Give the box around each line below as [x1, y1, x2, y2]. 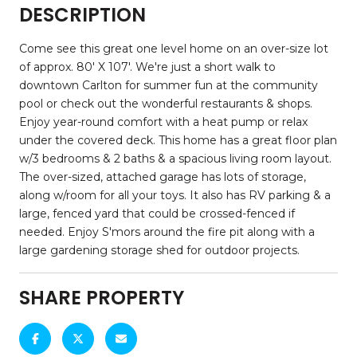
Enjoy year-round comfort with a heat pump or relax [19, 114, 308, 129]
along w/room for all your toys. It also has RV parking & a [19, 187, 331, 202]
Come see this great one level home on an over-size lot [19, 41, 328, 56]
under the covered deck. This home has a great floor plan [19, 132, 337, 147]
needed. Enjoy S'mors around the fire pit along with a [19, 224, 315, 239]
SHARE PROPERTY [19, 284, 184, 311]
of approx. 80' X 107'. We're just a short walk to [19, 59, 276, 74]
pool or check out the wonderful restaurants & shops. [19, 96, 312, 111]
